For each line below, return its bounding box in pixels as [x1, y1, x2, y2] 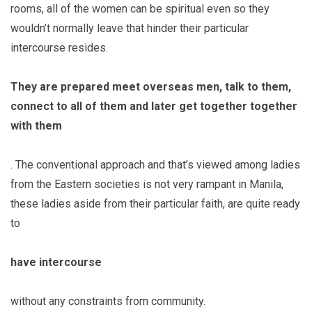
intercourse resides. [10, 40, 108, 54]
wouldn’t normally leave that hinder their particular [10, 21, 249, 35]
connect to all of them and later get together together [10, 99, 297, 113]
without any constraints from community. [10, 294, 205, 308]
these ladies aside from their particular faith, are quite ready [10, 196, 300, 210]
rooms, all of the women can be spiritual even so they [10, 1, 270, 15]
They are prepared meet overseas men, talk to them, [10, 79, 291, 93]
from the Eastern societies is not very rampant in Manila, [10, 177, 283, 191]
